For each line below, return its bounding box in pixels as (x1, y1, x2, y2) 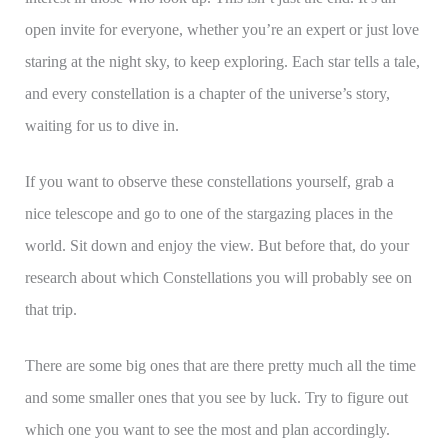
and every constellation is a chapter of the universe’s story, (24, 85, 390, 103)
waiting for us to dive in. (24, 117, 179, 135)
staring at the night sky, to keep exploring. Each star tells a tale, (24, 53, 420, 71)
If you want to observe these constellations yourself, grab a (24, 173, 394, 191)
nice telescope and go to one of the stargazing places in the (24, 205, 393, 223)
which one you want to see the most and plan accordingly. (24, 421, 390, 439)
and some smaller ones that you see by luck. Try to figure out (24, 389, 408, 407)
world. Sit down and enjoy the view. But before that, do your (24, 237, 409, 255)
